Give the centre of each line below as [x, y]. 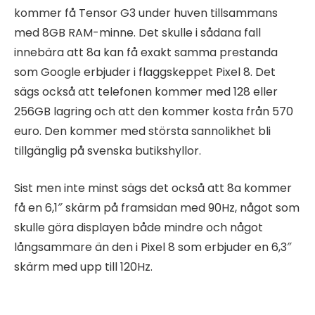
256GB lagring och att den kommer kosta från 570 [154, 112]
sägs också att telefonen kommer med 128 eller [146, 92]
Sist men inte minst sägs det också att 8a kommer [153, 188]
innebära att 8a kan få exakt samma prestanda [146, 53]
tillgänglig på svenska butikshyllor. [108, 151]
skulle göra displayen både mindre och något [139, 227]
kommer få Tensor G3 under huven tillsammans [146, 13]
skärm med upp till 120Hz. [83, 266]
